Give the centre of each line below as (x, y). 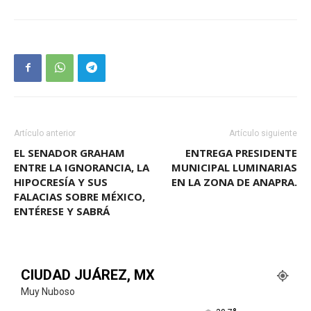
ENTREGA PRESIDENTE (241, 152)
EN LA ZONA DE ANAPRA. (234, 182)
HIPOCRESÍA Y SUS (61, 182)
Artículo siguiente (263, 133)
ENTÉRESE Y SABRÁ (62, 211)
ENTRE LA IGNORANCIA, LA (82, 167)
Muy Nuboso (48, 291)
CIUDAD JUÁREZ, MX (88, 275)
